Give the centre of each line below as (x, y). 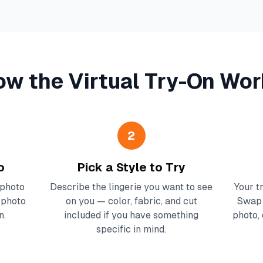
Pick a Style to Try (131, 167)
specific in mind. (131, 229)
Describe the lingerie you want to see (131, 187)
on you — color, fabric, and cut (131, 201)
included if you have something (131, 215)
